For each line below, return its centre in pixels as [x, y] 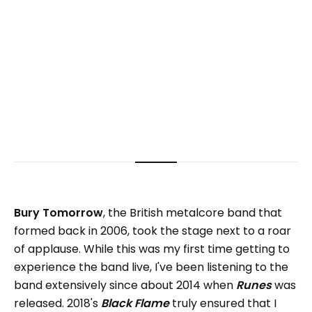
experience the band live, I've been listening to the [151, 267]
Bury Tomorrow [58, 213]
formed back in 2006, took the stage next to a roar [153, 231]
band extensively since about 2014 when [125, 286]
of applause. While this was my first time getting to [152, 249]
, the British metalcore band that [193, 213]
